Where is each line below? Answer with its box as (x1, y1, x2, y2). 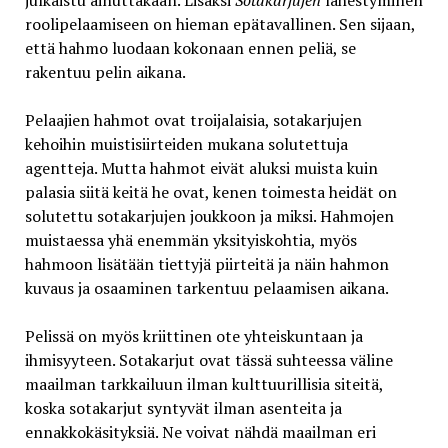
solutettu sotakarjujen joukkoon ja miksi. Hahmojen (24, 205, 394, 228)
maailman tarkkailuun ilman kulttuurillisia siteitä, (24, 373, 383, 396)
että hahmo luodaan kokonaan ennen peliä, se (24, 37, 356, 60)
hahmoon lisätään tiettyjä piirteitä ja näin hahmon (24, 253, 389, 276)
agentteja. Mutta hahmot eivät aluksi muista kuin (24, 157, 378, 180)
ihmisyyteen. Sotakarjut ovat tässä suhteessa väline (24, 349, 393, 372)
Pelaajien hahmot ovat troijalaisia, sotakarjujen (24, 109, 362, 132)
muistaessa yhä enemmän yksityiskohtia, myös (24, 229, 357, 252)
